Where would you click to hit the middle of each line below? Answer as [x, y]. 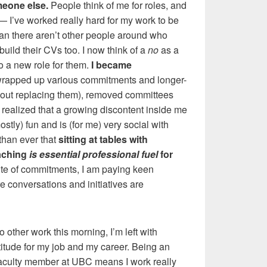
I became [111, 64]
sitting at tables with [103, 139]
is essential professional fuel [94, 154]
